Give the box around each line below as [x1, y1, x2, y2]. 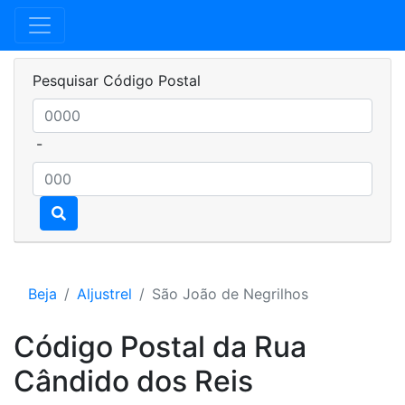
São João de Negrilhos [152, 285, 308, 303]
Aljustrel [77, 285, 132, 303]
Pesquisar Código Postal [33, 71, 201, 89]
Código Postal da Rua [14, 329, 306, 364]
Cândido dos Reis [14, 363, 253, 399]
